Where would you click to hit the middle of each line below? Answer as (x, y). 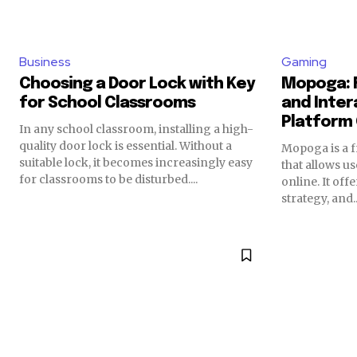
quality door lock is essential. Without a (126, 146)
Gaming (304, 62)
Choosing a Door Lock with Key (137, 84)
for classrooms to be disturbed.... (108, 180)
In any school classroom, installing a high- (136, 129)
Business (45, 62)
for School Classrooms (107, 104)
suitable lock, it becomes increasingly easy (136, 163)
